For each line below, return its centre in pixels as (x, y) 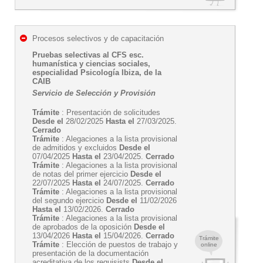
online (209, 245)
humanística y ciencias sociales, (91, 64)
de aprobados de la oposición (83, 227)
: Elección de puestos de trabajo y (119, 245)
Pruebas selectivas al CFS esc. (88, 55)
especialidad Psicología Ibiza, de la (97, 73)
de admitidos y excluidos (76, 148)
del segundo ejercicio (69, 200)
